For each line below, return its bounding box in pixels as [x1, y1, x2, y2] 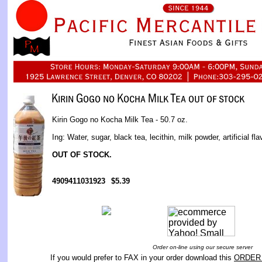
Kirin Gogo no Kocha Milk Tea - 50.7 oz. [52, 115, 188, 124]
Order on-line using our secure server [152, 244, 253, 250]
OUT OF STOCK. [52, 150, 112, 159]
